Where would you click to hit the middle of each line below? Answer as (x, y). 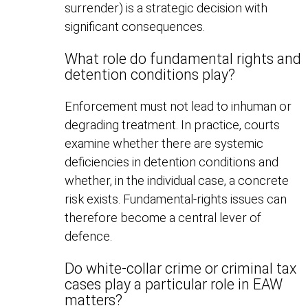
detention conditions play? (150, 74)
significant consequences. (135, 27)
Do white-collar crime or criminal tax (181, 268)
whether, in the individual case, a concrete (177, 181)
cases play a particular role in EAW (174, 284)
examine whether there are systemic (164, 144)
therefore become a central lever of (163, 218)
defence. (89, 236)
